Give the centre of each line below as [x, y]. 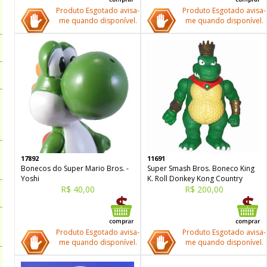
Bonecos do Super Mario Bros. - [75, 168]
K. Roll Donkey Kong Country [195, 178]
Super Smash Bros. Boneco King [201, 168]
